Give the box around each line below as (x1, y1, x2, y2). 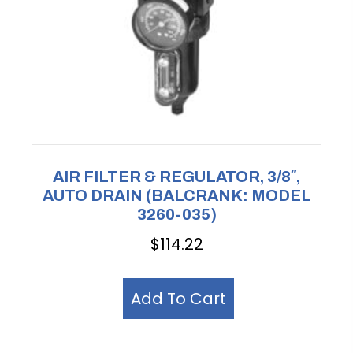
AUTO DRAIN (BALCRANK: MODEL (42, 186, 311, 204)
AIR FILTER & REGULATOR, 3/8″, (53, 167, 300, 185)
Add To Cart (131, 288, 226, 310)
